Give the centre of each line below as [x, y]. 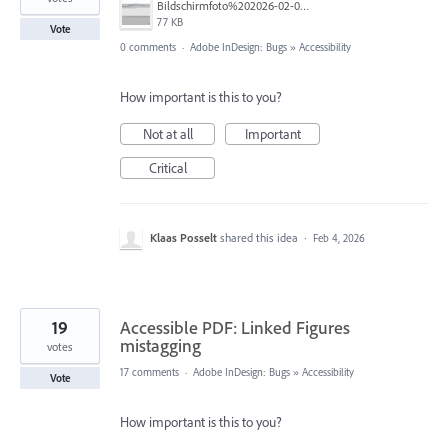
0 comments [148, 47]
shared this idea [260, 238]
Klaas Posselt [183, 238]
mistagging [160, 346]
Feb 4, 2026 [339, 238]
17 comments [149, 372]
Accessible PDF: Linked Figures [235, 328]
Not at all [167, 134]
